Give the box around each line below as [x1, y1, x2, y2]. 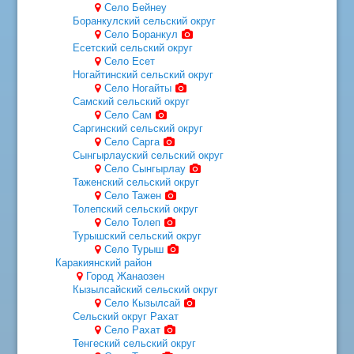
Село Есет [104, 55, 155, 67]
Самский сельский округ [73, 95, 190, 107]
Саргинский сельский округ [73, 122, 204, 134]
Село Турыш [104, 243, 164, 255]
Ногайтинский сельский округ [73, 68, 214, 81]
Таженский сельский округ [73, 175, 200, 188]
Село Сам [104, 108, 152, 121]
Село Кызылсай [104, 296, 180, 309]
